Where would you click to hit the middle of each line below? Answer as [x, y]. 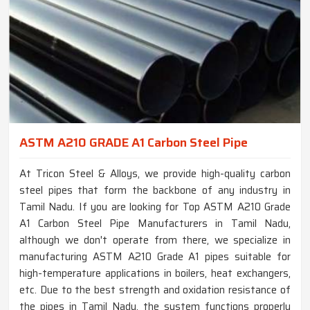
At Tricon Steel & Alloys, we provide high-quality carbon [155, 174]
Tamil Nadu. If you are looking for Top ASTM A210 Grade [155, 207]
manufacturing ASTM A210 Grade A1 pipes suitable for [155, 257]
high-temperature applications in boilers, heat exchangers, [155, 274]
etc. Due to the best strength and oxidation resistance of [155, 290]
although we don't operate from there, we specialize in [155, 240]
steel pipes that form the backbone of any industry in [155, 191]
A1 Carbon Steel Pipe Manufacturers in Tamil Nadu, [155, 224]
